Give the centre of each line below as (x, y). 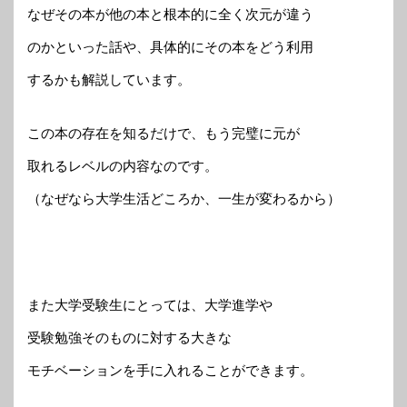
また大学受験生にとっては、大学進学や (150, 304)
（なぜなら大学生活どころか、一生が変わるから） (184, 198)
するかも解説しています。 (109, 80)
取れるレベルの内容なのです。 (123, 165)
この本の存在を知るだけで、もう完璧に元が (164, 133)
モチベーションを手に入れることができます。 (170, 370)
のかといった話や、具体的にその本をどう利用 (170, 47)
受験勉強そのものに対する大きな (129, 337)
